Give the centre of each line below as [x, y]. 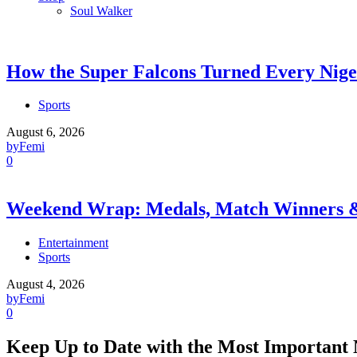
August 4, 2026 [45, 284]
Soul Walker [101, 10]
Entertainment [73, 243]
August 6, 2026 [45, 132]
